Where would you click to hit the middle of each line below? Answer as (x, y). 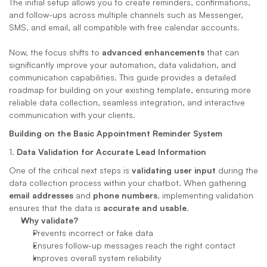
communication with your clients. (72, 115)
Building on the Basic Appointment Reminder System (116, 133)
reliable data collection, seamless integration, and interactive (127, 102)
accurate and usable (145, 208)
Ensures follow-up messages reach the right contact (134, 245)
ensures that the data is (56, 208)
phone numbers (125, 195)
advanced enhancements (153, 52)
